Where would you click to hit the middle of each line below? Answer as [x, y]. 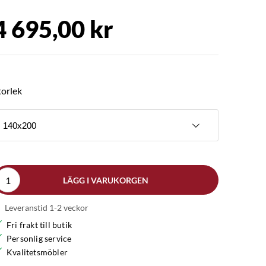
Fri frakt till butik [39, 225]
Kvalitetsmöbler [37, 252]
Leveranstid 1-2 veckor [47, 208]
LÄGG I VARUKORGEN [106, 180]
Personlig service [39, 239]
